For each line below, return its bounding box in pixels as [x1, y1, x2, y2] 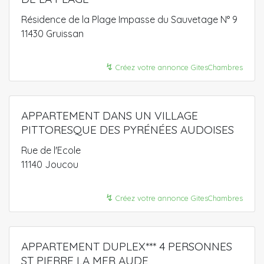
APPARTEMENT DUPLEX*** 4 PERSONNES [21, 239, 232, 253]
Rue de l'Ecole [21, 144, 81, 156]
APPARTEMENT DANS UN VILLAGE [21, 108, 198, 123]
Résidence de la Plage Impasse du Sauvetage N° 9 [21, 13, 237, 25]
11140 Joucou [21, 158, 78, 170]
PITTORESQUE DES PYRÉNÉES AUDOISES [21, 122, 234, 137]
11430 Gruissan [21, 27, 84, 39]
